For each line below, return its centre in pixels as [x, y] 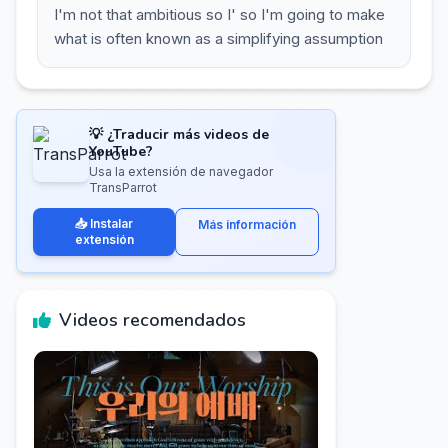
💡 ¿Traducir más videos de [179, 134]
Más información [247, 224]
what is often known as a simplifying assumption [218, 38]
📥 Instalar [104, 223]
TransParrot [123, 187]
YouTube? [121, 151]
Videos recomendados [152, 320]
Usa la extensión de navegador [181, 171]
